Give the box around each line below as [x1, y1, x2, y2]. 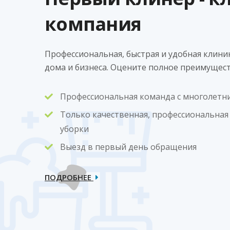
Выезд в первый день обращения [60, 141, 197, 152]
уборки [60, 123, 89, 135]
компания [45, 11, 142, 36]
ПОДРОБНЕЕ [45, 171, 93, 182]
